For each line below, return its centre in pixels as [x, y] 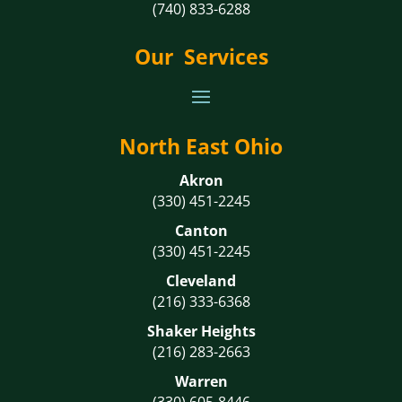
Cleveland [201, 281]
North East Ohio [201, 146]
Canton [201, 231]
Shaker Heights [201, 331]
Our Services [201, 57]
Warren [201, 381]
